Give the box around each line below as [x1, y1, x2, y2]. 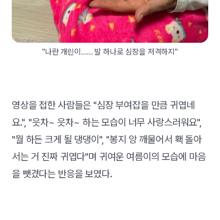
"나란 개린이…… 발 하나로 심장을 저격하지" [42, 47, 178, 57]
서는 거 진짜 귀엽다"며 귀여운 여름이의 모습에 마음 [12, 151, 206, 163]
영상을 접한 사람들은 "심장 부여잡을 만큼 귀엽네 [12, 99, 195, 111]
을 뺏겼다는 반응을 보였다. [12, 168, 112, 180]
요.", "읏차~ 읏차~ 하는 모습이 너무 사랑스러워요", [12, 116, 202, 129]
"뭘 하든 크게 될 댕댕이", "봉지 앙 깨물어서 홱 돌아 [12, 134, 202, 146]
